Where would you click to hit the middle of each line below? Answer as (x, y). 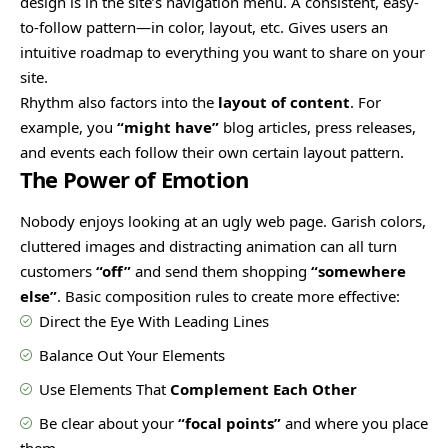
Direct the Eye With (104, 320)
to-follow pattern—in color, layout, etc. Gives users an (204, 26)
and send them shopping (219, 270)
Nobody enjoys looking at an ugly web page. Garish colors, (223, 220)
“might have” (168, 126)
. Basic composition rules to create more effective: (228, 295)
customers (58, 270)
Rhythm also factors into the (119, 101)
